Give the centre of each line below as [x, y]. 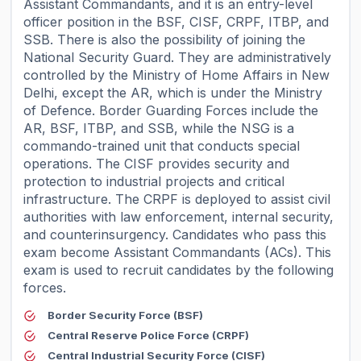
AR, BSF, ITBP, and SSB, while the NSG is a [159, 129]
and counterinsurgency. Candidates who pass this [175, 235]
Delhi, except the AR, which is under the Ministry [173, 93]
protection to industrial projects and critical [154, 182]
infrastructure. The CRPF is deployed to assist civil [177, 199]
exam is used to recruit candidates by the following [179, 270]
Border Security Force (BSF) [126, 315]
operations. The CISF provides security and [157, 164]
